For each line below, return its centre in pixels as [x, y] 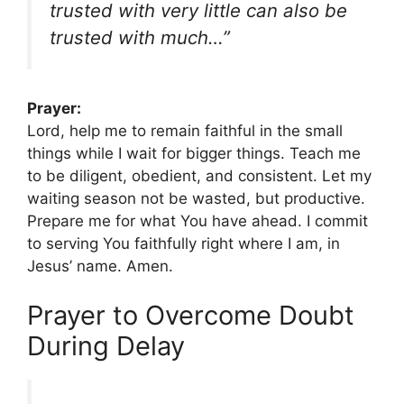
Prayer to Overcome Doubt [191, 316]
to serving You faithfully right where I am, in [184, 243]
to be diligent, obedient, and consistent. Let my [199, 175]
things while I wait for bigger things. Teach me [194, 153]
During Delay [106, 346]
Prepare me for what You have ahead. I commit [197, 220]
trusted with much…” [140, 38]
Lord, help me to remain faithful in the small [185, 130]
